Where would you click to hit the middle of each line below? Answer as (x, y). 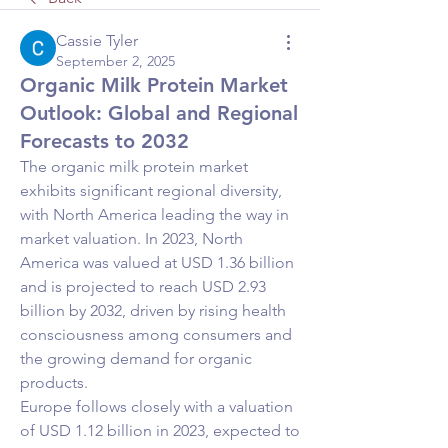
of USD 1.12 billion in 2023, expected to (160, 430)
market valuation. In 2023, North (131, 238)
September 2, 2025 (115, 61)
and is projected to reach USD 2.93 (143, 286)
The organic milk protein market (134, 166)
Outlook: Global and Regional (159, 113)
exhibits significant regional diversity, (151, 190)
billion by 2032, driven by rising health (153, 310)
